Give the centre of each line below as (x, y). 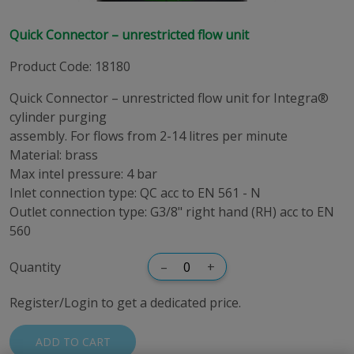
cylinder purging (58, 117)
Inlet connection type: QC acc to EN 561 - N (135, 193)
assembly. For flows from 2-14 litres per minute (149, 136)
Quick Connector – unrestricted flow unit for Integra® (169, 98)
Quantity (35, 267)
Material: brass (54, 155)
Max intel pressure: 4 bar (83, 174)
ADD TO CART (73, 342)
